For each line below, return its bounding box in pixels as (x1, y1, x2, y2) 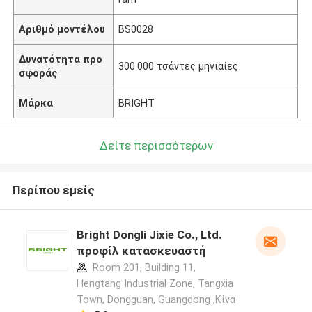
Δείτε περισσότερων (99, 138, 213, 153)
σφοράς (19, 67, 58, 79)
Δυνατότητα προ (19, 53, 103, 65)
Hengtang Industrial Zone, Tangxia (76, 278, 233, 290)
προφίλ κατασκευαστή (76, 244, 205, 258)
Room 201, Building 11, (89, 262, 196, 274)
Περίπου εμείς (12, 183, 95, 198)
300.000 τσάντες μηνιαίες (118, 60, 239, 72)
